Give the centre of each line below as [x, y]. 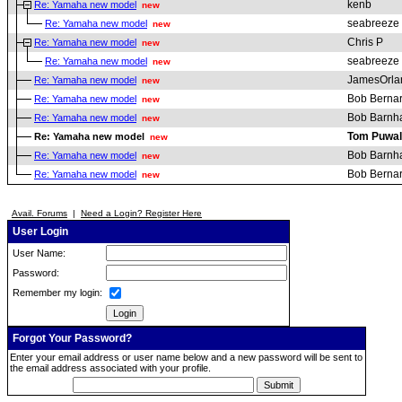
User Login [39, 232]
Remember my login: [56, 293]
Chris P [365, 42]
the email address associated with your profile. [110, 368]
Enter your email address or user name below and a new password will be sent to [186, 357]
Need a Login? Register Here [141, 213]
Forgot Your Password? [71, 338]
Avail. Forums [39, 213]
